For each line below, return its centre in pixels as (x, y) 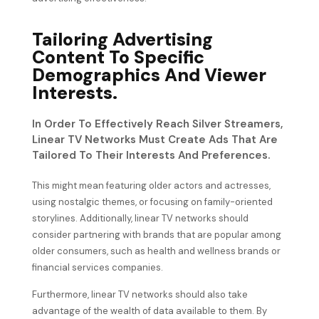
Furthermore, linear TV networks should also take (140, 294)
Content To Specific (118, 58)
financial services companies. (97, 268)
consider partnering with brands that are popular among (156, 235)
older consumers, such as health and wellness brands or (156, 251)
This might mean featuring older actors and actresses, (151, 186)
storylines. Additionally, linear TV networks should (140, 219)
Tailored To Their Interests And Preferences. (151, 156)
